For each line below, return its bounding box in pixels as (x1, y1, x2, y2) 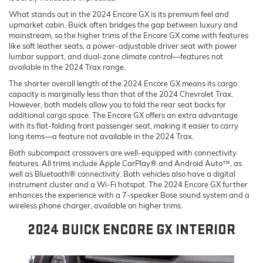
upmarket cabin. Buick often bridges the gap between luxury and (9, 19, 238, 29)
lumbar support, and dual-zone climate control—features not (9, 51, 223, 61)
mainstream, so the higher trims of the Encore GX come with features (9, 30, 248, 40)
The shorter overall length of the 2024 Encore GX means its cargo (9, 78, 237, 88)
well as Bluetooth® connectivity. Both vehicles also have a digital (9, 168, 235, 178)
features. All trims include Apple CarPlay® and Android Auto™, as (9, 158, 242, 168)
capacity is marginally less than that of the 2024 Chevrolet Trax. (9, 89, 233, 99)
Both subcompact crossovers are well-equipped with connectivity (9, 147, 237, 157)
